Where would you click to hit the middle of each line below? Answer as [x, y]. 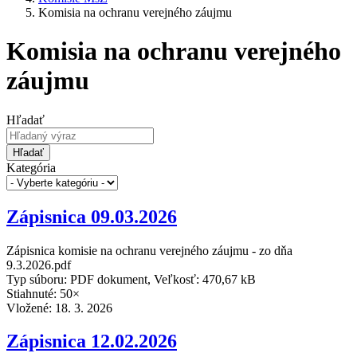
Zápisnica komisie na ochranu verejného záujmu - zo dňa [149, 250]
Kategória [31, 167]
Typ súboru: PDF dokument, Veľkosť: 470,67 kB [131, 279]
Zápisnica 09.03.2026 [92, 216]
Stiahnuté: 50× [43, 293]
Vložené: [31, 308]
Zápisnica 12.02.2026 [92, 341]
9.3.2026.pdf [39, 265]
